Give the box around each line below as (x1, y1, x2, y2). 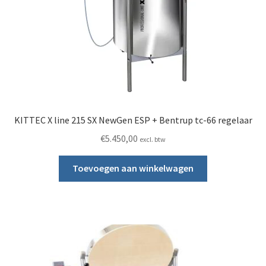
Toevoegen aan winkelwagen (72, 162, 194, 175)
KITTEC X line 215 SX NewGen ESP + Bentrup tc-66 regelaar (14, 113, 252, 126)
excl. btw (140, 134, 166, 144)
